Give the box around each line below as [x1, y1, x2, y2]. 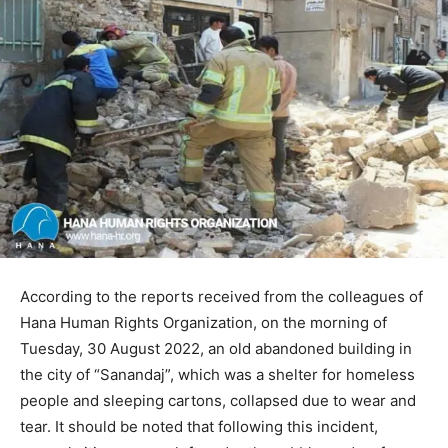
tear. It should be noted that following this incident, [20, 416, 378, 436]
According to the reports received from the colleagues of [20, 286, 423, 306]
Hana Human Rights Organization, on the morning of [20, 312, 387, 332]
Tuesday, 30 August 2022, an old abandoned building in [20, 338, 412, 358]
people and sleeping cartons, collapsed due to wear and [20, 390, 416, 410]
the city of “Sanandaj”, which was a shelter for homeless [20, 364, 415, 384]
